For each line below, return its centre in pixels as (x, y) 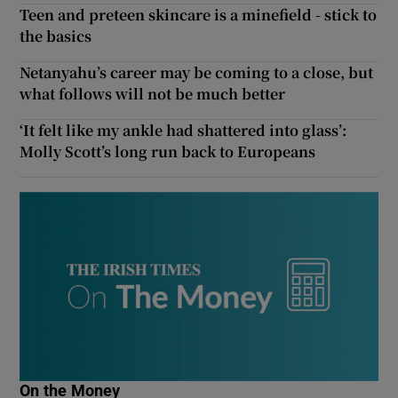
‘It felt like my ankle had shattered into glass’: (183, 131)
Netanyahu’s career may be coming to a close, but (197, 73)
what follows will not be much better (153, 94)
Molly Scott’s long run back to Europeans (168, 152)
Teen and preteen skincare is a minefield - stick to (199, 15)
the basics (56, 36)
